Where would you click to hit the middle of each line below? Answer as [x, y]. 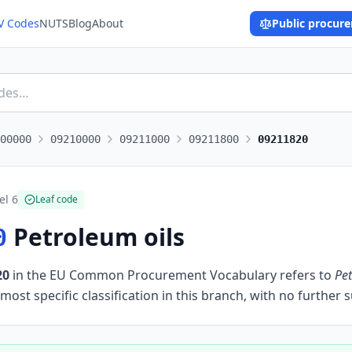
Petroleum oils [99, 237]
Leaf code [57, 199]
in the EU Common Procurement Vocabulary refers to [170, 275]
